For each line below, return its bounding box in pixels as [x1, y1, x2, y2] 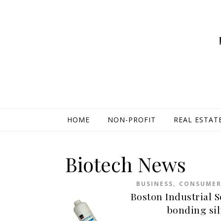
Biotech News [65, 151, 186, 177]
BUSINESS [136, 180, 173, 188]
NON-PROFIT [107, 115, 156, 124]
